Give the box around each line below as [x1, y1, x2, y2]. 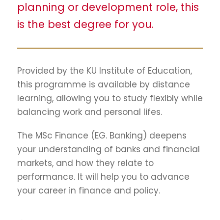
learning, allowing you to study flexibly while [17, 92, 203, 104]
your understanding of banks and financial [17, 143, 200, 155]
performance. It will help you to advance [17, 170, 190, 183]
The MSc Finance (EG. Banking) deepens [17, 129, 187, 141]
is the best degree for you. [17, 17, 154, 31]
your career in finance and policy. [17, 184, 160, 196]
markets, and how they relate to [17, 157, 154, 169]
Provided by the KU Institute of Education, [17, 64, 192, 77]
